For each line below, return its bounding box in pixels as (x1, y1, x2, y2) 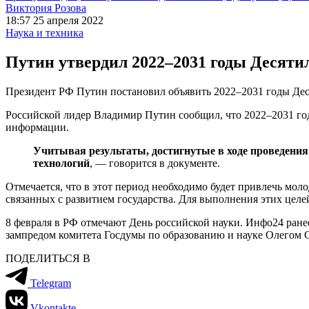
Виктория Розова (6, 2, 86, 14)
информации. (6, 121, 69, 133)
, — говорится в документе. (90, 157, 220, 169)
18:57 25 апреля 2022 (6, 14, 103, 26)
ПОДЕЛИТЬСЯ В (6, 252, 90, 264)
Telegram (30, 277, 71, 289)
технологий (33, 157, 90, 169)
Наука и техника (6, 27, 83, 39)
